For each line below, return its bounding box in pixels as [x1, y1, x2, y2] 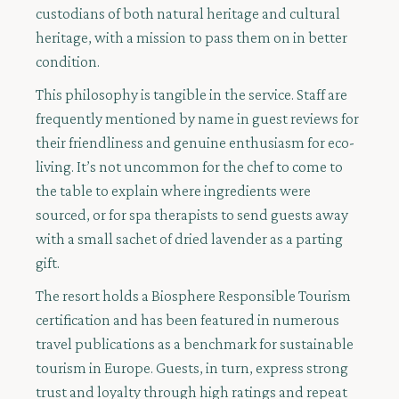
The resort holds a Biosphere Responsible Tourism [36, 287, 351, 305]
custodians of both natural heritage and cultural [36, 4, 340, 23]
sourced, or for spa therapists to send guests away [36, 206, 348, 224]
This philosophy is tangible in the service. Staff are [36, 85, 347, 104]
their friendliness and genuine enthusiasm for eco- [36, 134, 354, 152]
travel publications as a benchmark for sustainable [36, 335, 354, 354]
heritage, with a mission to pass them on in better [36, 28, 347, 47]
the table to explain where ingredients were [36, 182, 311, 200]
